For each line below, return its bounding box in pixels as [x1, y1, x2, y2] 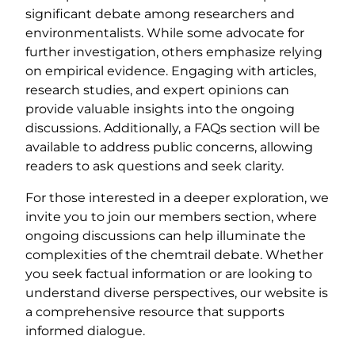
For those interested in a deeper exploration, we [25, 190, 329, 206]
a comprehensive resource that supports [25, 304, 284, 320]
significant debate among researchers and [25, 6, 295, 22]
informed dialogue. [25, 323, 145, 339]
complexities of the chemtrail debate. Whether [25, 247, 323, 263]
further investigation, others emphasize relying [25, 44, 323, 60]
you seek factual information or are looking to [25, 266, 312, 282]
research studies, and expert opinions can [25, 82, 289, 98]
